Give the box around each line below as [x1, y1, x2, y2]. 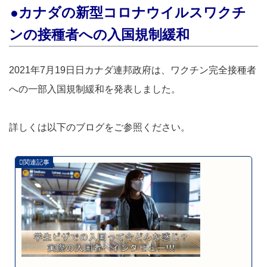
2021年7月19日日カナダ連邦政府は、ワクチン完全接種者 [9, 65, 256, 76]
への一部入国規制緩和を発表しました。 [9, 84, 181, 95]
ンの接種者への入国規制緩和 [9, 27, 190, 43]
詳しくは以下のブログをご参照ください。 [9, 122, 190, 133]
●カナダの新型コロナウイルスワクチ [10, 5, 246, 21]
